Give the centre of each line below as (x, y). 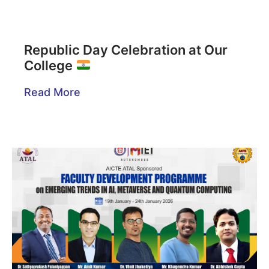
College (50, 66)
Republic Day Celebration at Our (126, 50)
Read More (52, 92)
